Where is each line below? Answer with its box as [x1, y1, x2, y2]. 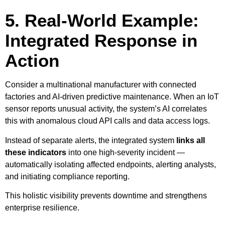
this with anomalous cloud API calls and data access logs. [5, 117, 210, 126]
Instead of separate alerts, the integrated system [5, 136, 176, 145]
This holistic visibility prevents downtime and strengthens [5, 191, 207, 200]
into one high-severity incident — [66, 148, 185, 157]
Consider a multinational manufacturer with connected [5, 80, 196, 89]
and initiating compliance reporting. [5, 172, 130, 181]
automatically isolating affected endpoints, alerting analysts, [5, 160, 216, 169]
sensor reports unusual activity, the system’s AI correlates [5, 104, 207, 114]
